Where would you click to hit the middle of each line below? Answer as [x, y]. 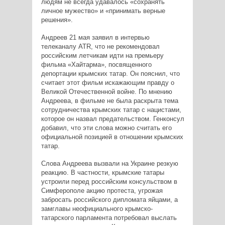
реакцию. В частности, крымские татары [102, 172]
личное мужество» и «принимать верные [103, 11]
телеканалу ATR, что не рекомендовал [100, 46]
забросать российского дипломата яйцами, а [109, 199]
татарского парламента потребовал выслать [109, 217]
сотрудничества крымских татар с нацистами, [111, 109]
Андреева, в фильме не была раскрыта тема [109, 100]
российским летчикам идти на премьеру [102, 55]
